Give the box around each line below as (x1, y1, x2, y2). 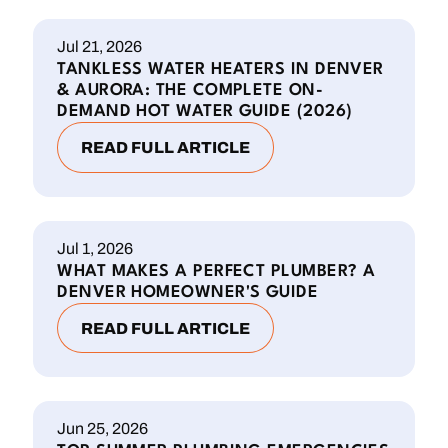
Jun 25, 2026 (57, 420, 149, 438)
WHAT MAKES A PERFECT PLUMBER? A (57, 262, 376, 280)
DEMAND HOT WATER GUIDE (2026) (57, 103, 353, 121)
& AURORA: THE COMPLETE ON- (57, 82, 324, 100)
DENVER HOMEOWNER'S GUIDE (57, 283, 319, 301)
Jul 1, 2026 (57, 239, 134, 257)
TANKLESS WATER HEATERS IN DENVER (57, 61, 384, 79)
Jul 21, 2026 (57, 38, 143, 56)
